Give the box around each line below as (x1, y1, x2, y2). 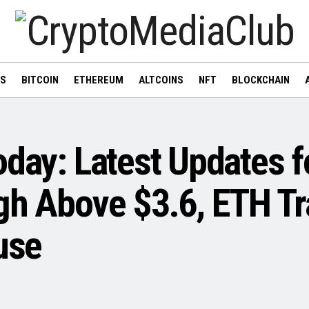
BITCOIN (21, 74, 59, 86)
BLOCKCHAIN (231, 74, 290, 86)
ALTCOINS (138, 74, 183, 86)
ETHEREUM (73, 74, 123, 86)
